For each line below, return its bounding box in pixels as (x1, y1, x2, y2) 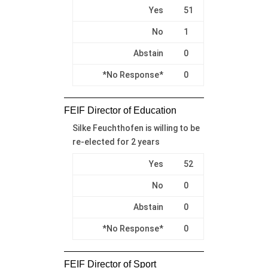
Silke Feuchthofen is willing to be (72, 123, 200, 133)
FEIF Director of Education (63, 105, 176, 115)
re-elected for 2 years (72, 136, 160, 147)
